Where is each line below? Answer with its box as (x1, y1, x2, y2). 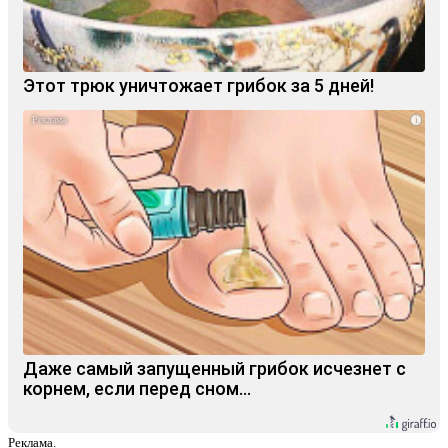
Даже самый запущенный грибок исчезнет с (23, 357, 406, 379)
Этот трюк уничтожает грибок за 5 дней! (23, 74, 374, 96)
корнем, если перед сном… (23, 377, 251, 399)
